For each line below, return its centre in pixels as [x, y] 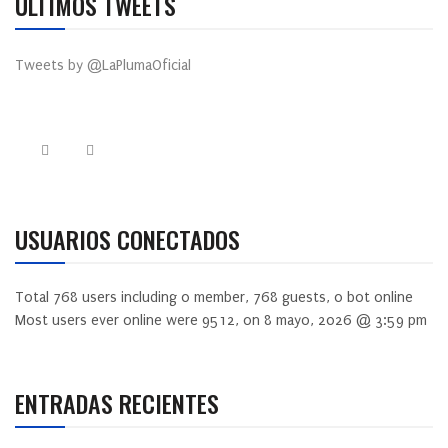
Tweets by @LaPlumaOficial [103, 65]
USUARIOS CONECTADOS [127, 238]
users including [129, 297]
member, [221, 297]
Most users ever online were [108, 320]
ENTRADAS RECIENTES [117, 402]
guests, [306, 297]
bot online [378, 297]
